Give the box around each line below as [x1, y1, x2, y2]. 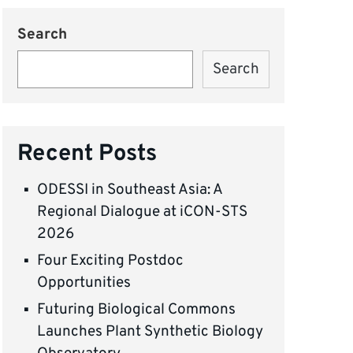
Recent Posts [17, 139, 158, 169]
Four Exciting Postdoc [37, 251, 184, 271]
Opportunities [37, 273, 132, 293]
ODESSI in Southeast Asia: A [37, 180, 223, 200]
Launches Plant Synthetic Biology [37, 321, 264, 341]
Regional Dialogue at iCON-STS [37, 203, 248, 222]
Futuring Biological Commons [37, 299, 236, 319]
